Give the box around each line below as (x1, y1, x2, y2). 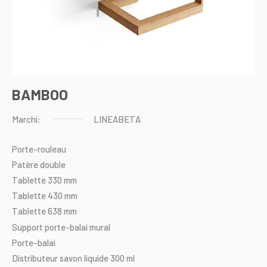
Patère (12, 159, 38, 170)
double (40, 159, 66, 170)
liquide (84, 253, 108, 264)
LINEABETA (94, 113, 141, 125)
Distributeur (12, 253, 58, 264)
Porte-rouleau (12, 143, 66, 154)
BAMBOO (12, 85, 68, 104)
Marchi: (12, 113, 41, 125)
